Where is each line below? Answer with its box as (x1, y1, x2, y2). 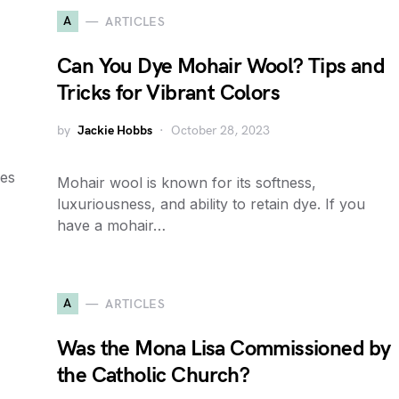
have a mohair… (57, 216, 166, 234)
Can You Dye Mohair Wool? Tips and (57, 53, 386, 79)
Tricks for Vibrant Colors (57, 80, 280, 106)
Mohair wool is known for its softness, (57, 174, 316, 191)
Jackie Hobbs (77, 123, 152, 138)
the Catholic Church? (57, 362, 249, 388)
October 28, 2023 (171, 123, 270, 138)
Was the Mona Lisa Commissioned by (57, 336, 391, 362)
